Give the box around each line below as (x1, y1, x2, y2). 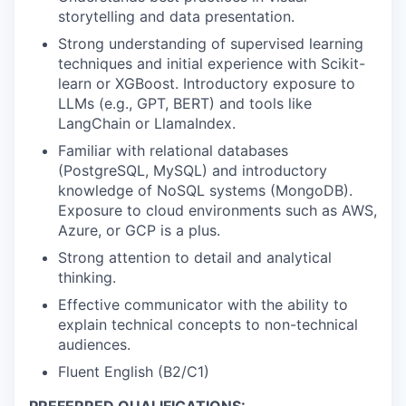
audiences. (58, 334, 130, 353)
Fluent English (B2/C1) (58, 362, 209, 381)
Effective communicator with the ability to (58, 295, 348, 314)
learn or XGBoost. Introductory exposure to (58, 73, 355, 92)
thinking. (58, 267, 116, 286)
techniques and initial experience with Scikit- (58, 53, 365, 72)
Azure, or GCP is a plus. (58, 220, 220, 239)
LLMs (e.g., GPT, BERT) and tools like (58, 93, 312, 112)
